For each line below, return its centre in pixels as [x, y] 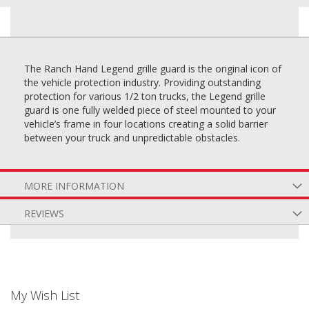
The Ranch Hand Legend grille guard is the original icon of [153, 69]
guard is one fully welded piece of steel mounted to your [150, 110]
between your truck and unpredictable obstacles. [132, 138]
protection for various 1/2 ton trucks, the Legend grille [145, 96]
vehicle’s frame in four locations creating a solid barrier [146, 124]
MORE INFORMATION [74, 186]
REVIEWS [44, 213]
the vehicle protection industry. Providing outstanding [142, 82]
